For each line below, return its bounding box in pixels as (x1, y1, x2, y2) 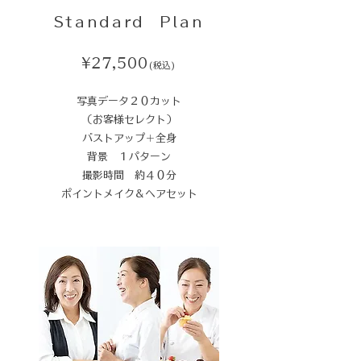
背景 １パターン (87, 151, 171, 162)
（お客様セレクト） (81, 114, 176, 125)
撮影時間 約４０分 (81, 170, 176, 180)
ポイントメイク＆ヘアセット (60, 189, 197, 199)
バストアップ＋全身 (81, 133, 176, 143)
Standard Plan (53, 15, 205, 29)
